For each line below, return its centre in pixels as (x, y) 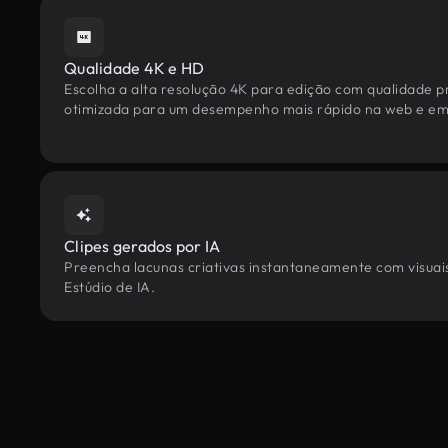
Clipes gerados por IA (142, 246)
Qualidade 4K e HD (134, 68)
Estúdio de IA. (109, 287)
